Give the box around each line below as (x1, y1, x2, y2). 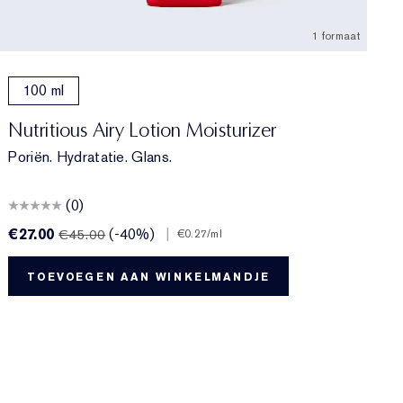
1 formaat (312, 28, 360, 43)
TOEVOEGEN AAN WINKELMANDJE (27, 269, 271, 284)
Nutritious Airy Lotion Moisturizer (8, 117, 277, 142)
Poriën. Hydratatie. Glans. (8, 147, 173, 166)
